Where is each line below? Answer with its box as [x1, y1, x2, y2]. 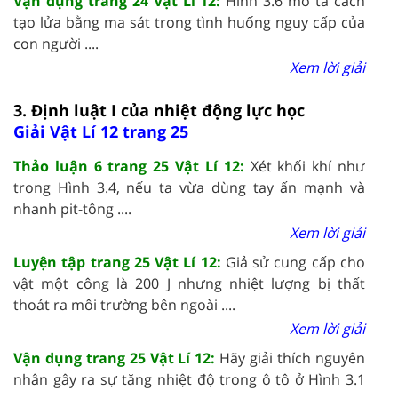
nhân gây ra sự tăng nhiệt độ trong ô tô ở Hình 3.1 [13, 369, 365, 389]
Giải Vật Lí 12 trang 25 [13, 120, 188, 142]
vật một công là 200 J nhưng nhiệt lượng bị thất [13, 273, 365, 293]
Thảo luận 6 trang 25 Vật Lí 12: [13, 155, 251, 176]
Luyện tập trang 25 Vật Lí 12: [13, 251, 226, 272]
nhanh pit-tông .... [13, 198, 131, 219]
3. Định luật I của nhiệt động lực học [13, 99, 305, 121]
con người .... [13, 33, 99, 53]
